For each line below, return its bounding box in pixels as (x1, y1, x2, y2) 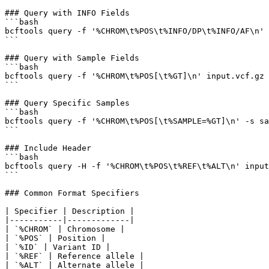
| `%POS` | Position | (5, 233, 106, 243)
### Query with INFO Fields (5, 8, 130, 17)
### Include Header (5, 143, 91, 153)
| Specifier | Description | (5, 206, 134, 216)
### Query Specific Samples (5, 98, 130, 107)
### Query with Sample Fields (5, 53, 139, 62)
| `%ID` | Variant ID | (5, 242, 110, 252)
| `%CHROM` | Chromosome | (5, 224, 125, 234)
